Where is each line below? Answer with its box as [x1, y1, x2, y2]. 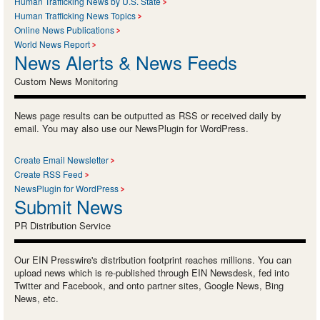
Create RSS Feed [14, 168, 83, 181]
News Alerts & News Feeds [14, 49, 237, 76]
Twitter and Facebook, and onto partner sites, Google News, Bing [14, 279, 284, 293]
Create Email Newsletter [14, 154, 109, 166]
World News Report [14, 38, 90, 51]
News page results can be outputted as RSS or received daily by [14, 109, 281, 123]
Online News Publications [14, 24, 114, 36]
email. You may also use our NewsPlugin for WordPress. [14, 121, 249, 136]
